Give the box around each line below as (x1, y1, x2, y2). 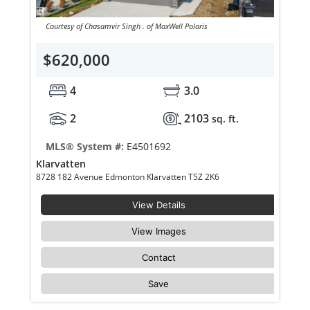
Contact (141, 252, 176, 264)
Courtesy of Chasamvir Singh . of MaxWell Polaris (45, 21, 208, 32)
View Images (131, 226, 186, 237)
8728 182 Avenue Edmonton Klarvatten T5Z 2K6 (188, 171, 222, 183)
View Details (131, 199, 185, 211)
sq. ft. (211, 112, 239, 126)
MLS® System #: (45, 140, 127, 154)
